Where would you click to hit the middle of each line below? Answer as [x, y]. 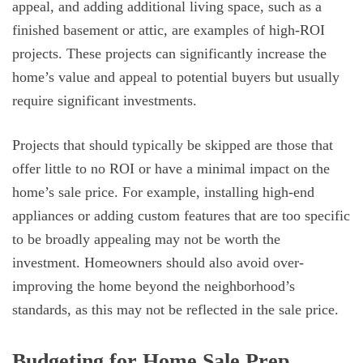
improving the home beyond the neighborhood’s [154, 286]
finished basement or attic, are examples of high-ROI [169, 30]
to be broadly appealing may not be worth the [146, 239]
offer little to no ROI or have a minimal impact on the [171, 168]
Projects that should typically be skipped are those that [173, 145]
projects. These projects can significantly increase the [169, 53]
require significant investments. [105, 100]
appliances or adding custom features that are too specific [181, 215]
